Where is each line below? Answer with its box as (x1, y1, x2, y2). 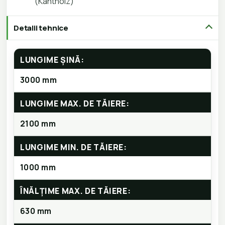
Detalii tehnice (14, 23, 68, 34)
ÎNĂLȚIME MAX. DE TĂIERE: (20, 185, 131, 197)
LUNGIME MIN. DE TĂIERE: (20, 142, 127, 153)
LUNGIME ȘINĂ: (20, 54, 84, 66)
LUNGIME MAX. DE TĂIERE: (20, 98, 130, 109)
